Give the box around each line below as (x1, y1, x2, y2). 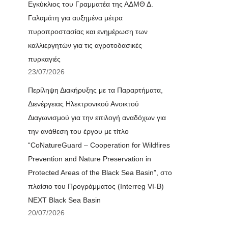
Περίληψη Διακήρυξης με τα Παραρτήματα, (28, 86, 163, 94)
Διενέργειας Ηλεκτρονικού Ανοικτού (28, 100, 139, 108)
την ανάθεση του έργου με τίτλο (28, 127, 129, 135)
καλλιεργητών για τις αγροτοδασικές (28, 41, 142, 49)
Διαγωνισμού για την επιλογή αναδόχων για (28, 113, 166, 122)
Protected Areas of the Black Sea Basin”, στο (28, 168, 172, 177)
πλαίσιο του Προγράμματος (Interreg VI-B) (28, 182, 164, 190)
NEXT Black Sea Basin (28, 196, 101, 204)
